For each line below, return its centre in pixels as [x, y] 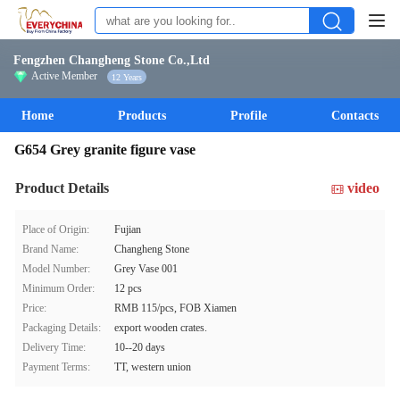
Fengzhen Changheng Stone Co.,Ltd [112, 60]
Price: [34, 308]
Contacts [355, 116]
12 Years [127, 77]
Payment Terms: [56, 367]
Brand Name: [50, 249]
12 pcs [128, 288]
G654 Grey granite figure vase [105, 150]
